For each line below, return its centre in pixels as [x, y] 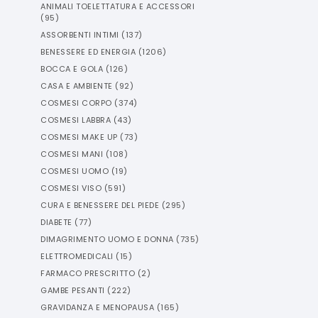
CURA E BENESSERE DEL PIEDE [100, 205]
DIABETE [56, 222]
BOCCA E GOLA [72, 69]
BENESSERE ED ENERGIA [88, 52]
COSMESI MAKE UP [79, 137]
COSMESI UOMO [75, 171]
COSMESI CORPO [76, 103]
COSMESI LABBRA [76, 120]
